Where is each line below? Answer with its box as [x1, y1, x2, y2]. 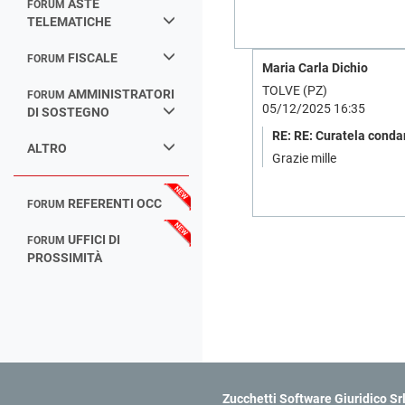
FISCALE [68, 51, 118, 65]
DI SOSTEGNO [27, 105, 109, 119]
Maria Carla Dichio [262, 61, 368, 75]
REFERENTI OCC [68, 196, 162, 211]
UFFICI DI [68, 232, 120, 247]
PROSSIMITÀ [27, 250, 102, 265]
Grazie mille [272, 151, 336, 165]
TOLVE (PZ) [262, 83, 327, 98]
